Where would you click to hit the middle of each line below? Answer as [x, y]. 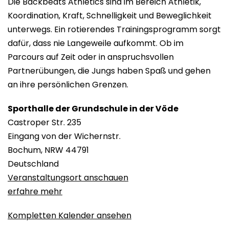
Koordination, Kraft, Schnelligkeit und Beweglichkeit [110, 15]
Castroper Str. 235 [44, 122]
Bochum [24, 150]
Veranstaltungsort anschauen [68, 177]
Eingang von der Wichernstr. [64, 136]
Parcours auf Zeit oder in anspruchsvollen [91, 57]
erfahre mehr [35, 191]
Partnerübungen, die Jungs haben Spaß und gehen [109, 71]
